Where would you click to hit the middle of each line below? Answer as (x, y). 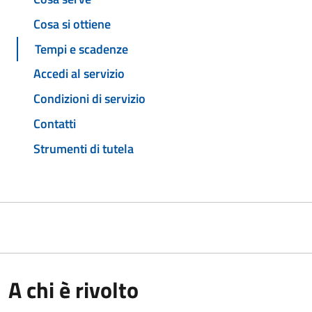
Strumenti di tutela (84, 148)
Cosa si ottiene (72, 24)
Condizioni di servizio (89, 99)
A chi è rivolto (73, 289)
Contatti (55, 123)
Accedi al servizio (79, 74)
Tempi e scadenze (81, 49)
